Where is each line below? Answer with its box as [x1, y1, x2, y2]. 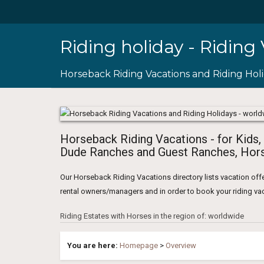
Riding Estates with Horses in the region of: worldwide [60, 211, 244, 220]
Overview [166, 240, 196, 250]
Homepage [120, 240, 158, 250]
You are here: [67, 240, 120, 250]
